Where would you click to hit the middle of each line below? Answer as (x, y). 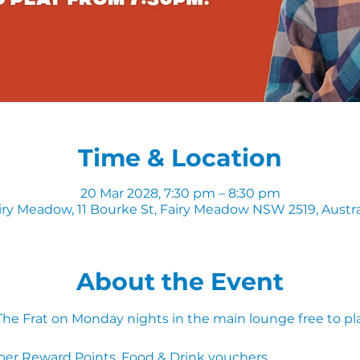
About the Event (180, 282)
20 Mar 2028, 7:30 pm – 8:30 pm (180, 193)
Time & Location (180, 158)
